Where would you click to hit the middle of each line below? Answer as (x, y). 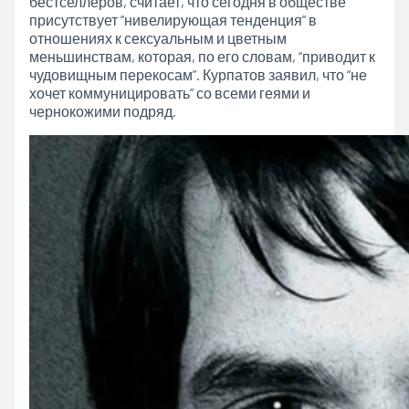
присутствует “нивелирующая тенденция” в (173, 20)
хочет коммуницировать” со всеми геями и (169, 93)
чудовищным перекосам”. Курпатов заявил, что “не (198, 75)
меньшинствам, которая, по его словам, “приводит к (202, 57)
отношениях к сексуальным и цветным (157, 38)
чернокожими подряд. (102, 111)
